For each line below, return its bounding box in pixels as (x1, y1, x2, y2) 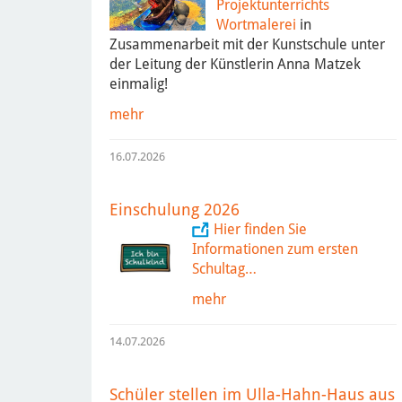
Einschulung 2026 (109, 199, 240, 219)
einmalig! (109, 74, 168, 92)
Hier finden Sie (214, 220, 307, 238)
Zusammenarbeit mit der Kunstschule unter (109, 35, 385, 53)
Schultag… (192, 259, 257, 277)
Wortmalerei (215, 15, 296, 33)
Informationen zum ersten (192, 240, 358, 258)
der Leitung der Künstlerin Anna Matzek (109, 55, 361, 73)
